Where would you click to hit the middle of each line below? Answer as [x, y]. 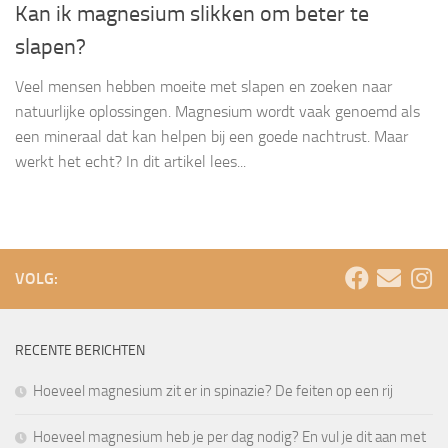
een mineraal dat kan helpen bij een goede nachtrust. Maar [211, 137]
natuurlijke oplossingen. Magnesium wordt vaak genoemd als [217, 112]
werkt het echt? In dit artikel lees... [130, 162]
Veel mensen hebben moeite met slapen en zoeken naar [203, 87]
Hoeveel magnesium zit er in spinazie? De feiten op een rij [213, 391]
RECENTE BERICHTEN [80, 351]
